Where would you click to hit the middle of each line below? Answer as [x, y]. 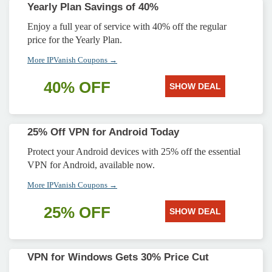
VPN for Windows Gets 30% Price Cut [118, 257]
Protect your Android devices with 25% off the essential [134, 151]
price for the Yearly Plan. [75, 40]
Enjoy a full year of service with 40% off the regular [127, 26]
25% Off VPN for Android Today [103, 132]
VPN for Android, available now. [91, 165]
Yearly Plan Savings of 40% [93, 7]
